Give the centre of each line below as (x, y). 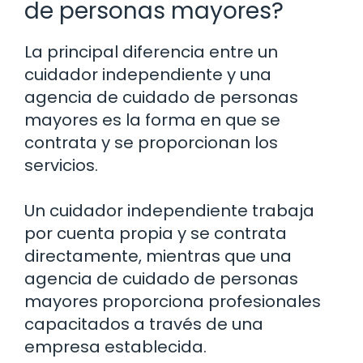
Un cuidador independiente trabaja (169, 211)
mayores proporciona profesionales (173, 302)
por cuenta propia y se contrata (156, 234)
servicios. (61, 166)
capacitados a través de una (144, 325)
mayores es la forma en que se (152, 120)
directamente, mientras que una (158, 256)
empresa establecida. (115, 347)
